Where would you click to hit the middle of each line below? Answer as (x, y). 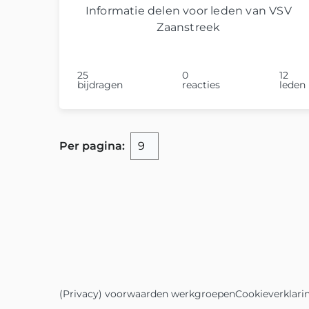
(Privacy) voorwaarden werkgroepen (147, 293)
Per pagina (91, 146)
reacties (201, 84)
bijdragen (100, 84)
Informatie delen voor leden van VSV (188, 10)
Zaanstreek (189, 27)
